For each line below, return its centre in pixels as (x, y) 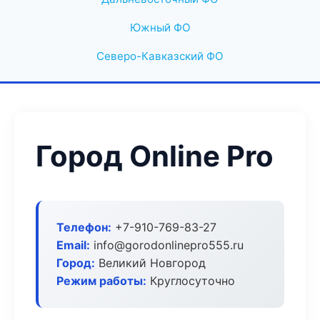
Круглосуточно (191, 281)
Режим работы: (101, 281)
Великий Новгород (150, 263)
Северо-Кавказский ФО (160, 56)
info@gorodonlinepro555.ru (167, 245)
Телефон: (84, 227)
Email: (73, 245)
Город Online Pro (155, 156)
